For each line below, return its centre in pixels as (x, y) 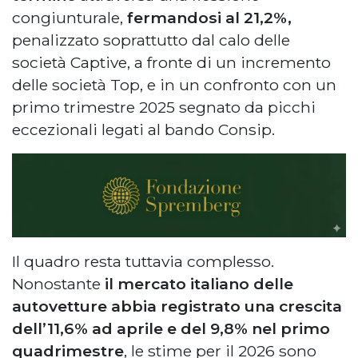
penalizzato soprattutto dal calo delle (151, 40)
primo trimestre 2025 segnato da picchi (164, 107)
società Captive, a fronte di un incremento (171, 62)
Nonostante (56, 283)
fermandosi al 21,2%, (209, 17)
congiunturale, (70, 17)
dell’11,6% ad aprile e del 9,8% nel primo (171, 328)
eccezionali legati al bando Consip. (143, 129)
